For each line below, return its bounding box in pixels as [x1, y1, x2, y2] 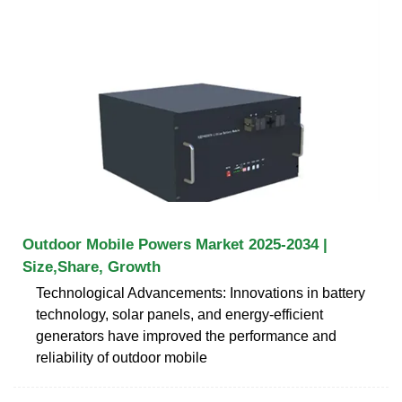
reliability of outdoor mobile [36, 349, 207, 365]
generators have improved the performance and [36, 328, 336, 344]
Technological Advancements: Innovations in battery [36, 284, 365, 301]
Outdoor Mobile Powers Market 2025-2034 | [22, 235, 328, 253]
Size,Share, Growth [22, 258, 161, 275]
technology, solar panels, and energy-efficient [36, 306, 323, 322]
